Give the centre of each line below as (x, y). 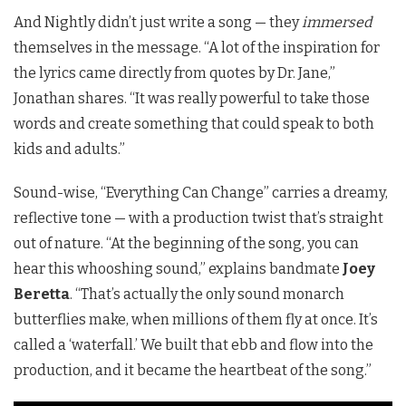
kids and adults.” (69, 150)
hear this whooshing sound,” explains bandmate (178, 269)
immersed (337, 23)
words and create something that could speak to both (194, 124)
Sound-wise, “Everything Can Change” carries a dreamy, (201, 193)
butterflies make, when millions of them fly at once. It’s (196, 320)
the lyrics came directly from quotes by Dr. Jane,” (174, 73)
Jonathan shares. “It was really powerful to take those (192, 99)
